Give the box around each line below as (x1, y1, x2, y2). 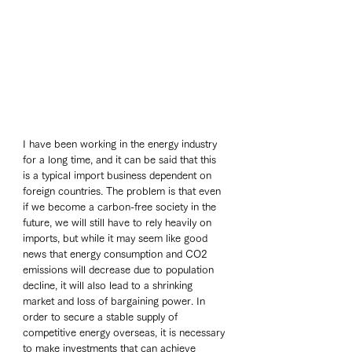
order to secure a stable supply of (23, 311, 181, 322)
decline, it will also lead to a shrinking (23, 280, 196, 291)
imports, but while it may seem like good (23, 233, 211, 244)
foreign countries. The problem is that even (23, 185, 224, 196)
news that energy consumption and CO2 (23, 248, 211, 259)
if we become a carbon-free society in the (23, 201, 219, 212)
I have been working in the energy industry (23, 138, 220, 149)
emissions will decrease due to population (23, 264, 217, 275)
